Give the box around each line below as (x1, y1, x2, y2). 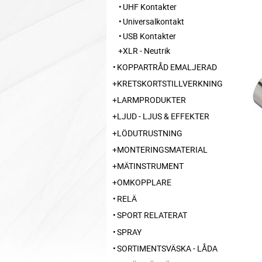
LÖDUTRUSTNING (117, 127, 182, 139)
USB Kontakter (123, 30, 176, 42)
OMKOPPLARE (117, 177, 171, 188)
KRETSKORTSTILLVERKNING (117, 77, 223, 89)
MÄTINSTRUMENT (117, 160, 184, 171)
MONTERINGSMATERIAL (117, 143, 208, 155)
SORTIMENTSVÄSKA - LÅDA (117, 242, 218, 254)
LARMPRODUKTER (117, 94, 186, 106)
